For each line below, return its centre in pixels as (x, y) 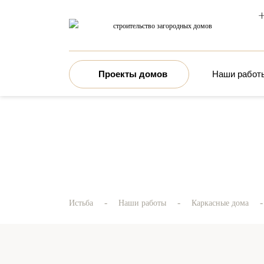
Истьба (81, 203)
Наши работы (142, 203)
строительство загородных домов (163, 26)
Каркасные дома (220, 203)
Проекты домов (133, 74)
